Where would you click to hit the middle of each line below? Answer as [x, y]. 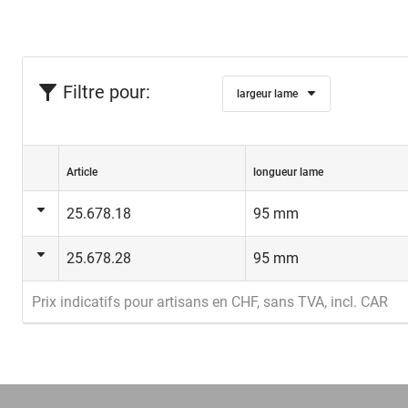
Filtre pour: [107, 92]
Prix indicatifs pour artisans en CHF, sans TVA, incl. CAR [210, 302]
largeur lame [268, 94]
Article [82, 172]
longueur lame [288, 172]
